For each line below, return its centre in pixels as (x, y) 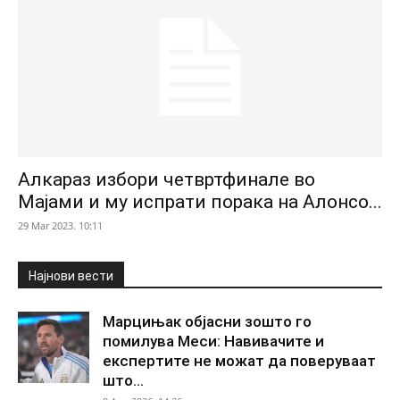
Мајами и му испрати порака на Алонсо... (200, 202)
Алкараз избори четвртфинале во (167, 180)
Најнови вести (71, 276)
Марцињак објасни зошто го (207, 322)
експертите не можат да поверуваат (239, 361)
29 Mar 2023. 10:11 (60, 226)
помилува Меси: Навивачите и (213, 342)
